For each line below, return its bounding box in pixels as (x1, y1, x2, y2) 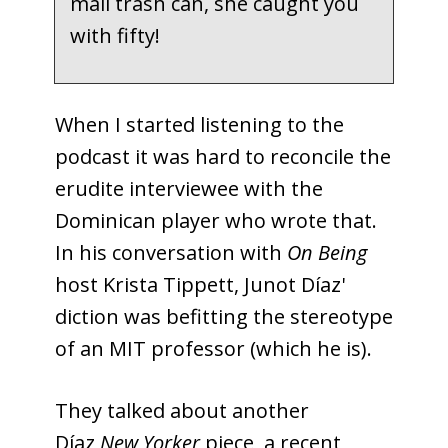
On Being (287, 238, 367, 266)
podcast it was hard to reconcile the (55, 142, 391, 170)
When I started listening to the (55, 110, 344, 138)
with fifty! (70, 21, 160, 49)
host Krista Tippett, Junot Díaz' (55, 270, 345, 298)
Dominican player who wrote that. (55, 206, 377, 234)
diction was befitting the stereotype (55, 302, 393, 330)
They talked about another (55, 396, 309, 424)
